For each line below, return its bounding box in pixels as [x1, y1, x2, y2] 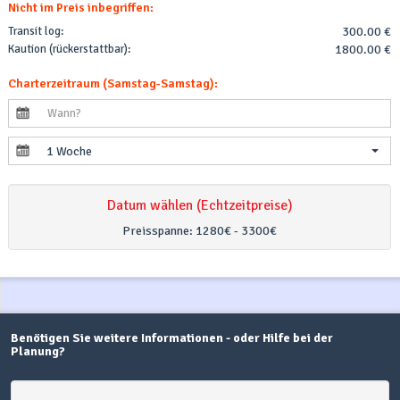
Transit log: [8, 23, 63, 38]
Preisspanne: [122, 222, 196, 238]
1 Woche [46, 144, 92, 160]
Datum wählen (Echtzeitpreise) [106, 196, 293, 214]
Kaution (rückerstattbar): [8, 41, 130, 56]
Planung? [11, 343, 65, 359]
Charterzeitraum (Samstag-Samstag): [8, 76, 218, 92]
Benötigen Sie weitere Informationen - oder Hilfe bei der [11, 329, 333, 346]
